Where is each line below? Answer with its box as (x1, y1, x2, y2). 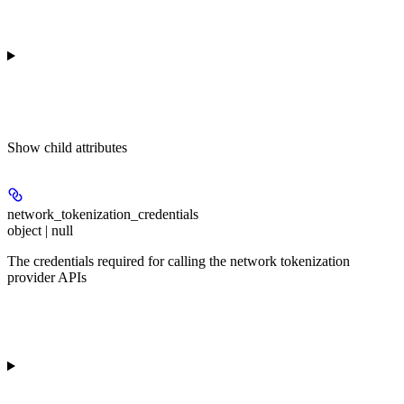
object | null (7, 222, 73, 238)
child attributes (44, 139, 127, 155)
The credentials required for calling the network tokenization (7, 252, 350, 269)
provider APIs (7, 269, 87, 285)
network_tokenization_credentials (7, 206, 198, 222)
